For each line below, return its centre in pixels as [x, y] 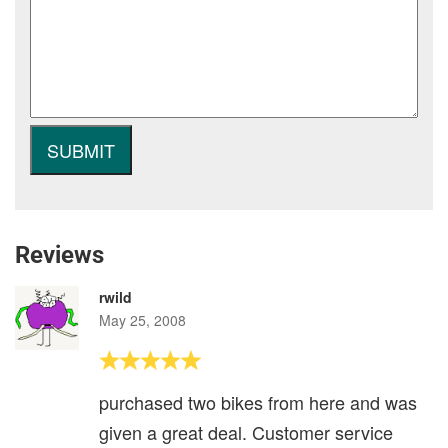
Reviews [59, 255]
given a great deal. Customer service [246, 432]
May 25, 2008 [142, 320]
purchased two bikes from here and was [258, 402]
